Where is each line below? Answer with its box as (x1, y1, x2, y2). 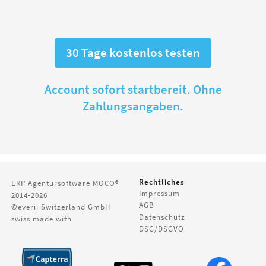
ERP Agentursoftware (11, 178, 91, 188)
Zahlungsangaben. (83, 98, 183, 114)
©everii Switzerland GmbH (11, 202, 111, 212)
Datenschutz (138, 212, 185, 222)
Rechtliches (138, 177, 185, 187)
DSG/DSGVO (138, 224, 184, 234)
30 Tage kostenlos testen (66, 45, 200, 61)
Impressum (138, 188, 180, 198)
